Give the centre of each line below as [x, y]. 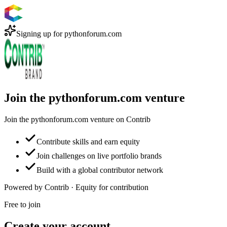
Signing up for [40, 34]
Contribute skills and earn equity [88, 141]
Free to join [22, 204]
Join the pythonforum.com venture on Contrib [77, 119]
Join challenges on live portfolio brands [99, 156]
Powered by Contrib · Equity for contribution [76, 187]
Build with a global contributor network [100, 170]
